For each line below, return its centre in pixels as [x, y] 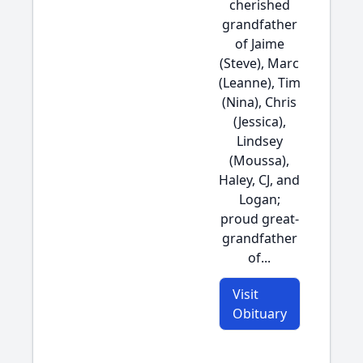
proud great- [259, 219]
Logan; [259, 199]
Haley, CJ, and [259, 180]
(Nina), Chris [259, 102]
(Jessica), [259, 122]
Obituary [259, 314]
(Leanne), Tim [259, 83]
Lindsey [259, 141]
